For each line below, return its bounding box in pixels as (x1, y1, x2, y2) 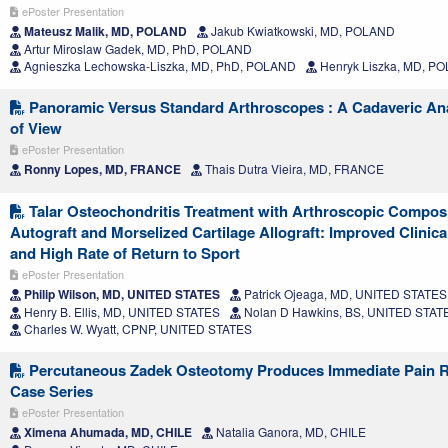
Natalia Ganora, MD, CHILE (213, 422, 366, 440)
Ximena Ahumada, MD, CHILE (21, 422, 192, 441)
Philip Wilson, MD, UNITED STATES (21, 284, 220, 303)
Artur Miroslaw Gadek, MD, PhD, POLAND (21, 39, 252, 57)
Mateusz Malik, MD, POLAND (21, 21, 187, 40)
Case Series (10, 379, 93, 402)
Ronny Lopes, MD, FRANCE (21, 159, 181, 178)
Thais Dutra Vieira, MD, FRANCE (202, 159, 384, 177)
